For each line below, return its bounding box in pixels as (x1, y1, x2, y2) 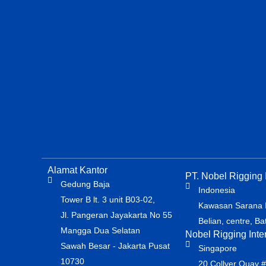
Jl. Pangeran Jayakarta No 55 (61, 210, 172, 220)
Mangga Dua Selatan (61, 226, 140, 235)
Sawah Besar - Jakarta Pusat (61, 241, 170, 251)
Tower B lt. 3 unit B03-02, (61, 195, 155, 204)
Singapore (198, 243, 237, 253)
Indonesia (198, 185, 236, 195)
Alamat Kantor (47, 165, 107, 175)
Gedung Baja (61, 179, 115, 189)
